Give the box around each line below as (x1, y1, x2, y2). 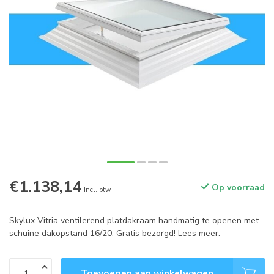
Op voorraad (209, 182, 265, 193)
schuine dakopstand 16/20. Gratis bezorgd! (9, 228, 178, 239)
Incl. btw (84, 185, 111, 194)
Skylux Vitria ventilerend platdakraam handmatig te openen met (9, 215, 259, 226)
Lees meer (178, 228, 218, 239)
